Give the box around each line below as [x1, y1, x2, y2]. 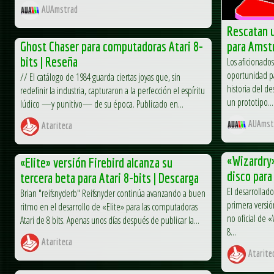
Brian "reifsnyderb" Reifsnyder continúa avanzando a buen [20, 186, 206, 200]
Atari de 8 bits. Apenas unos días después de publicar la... [20, 213, 199, 227]
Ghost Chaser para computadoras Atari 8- [20, 38, 203, 54]
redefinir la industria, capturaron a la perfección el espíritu [20, 83, 205, 97]
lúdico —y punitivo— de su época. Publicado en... [20, 97, 183, 111]
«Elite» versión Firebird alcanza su [20, 154, 172, 170]
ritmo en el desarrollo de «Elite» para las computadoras [20, 199, 198, 213]
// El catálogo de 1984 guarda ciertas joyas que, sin [20, 70, 180, 84]
